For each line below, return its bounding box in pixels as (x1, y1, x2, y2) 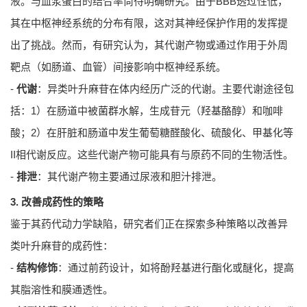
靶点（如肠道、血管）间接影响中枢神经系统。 (10, 61, 226, 73)
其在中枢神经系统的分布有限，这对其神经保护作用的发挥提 (10, 17, 288, 29)
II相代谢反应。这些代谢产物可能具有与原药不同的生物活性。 (10, 149, 293, 161)
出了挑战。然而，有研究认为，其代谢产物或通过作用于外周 (10, 39, 288, 51)
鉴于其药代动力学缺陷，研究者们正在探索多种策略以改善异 (10, 218, 288, 230)
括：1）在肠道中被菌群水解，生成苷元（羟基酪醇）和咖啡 (10, 105, 283, 117)
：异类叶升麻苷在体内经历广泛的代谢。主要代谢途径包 (37, 83, 294, 95)
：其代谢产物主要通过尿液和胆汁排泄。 (37, 171, 222, 183)
